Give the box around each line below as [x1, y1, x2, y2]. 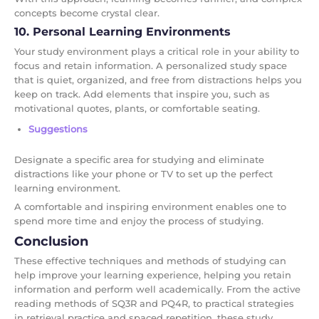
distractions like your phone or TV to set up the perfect [14, 167, 273, 179]
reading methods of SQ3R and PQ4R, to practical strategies [14, 297, 294, 309]
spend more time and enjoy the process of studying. [14, 214, 263, 226]
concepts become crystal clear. [14, 6, 159, 19]
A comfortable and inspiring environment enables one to [14, 200, 286, 212]
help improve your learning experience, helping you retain [14, 268, 291, 281]
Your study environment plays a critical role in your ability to [14, 45, 299, 57]
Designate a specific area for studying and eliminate [14, 153, 264, 165]
